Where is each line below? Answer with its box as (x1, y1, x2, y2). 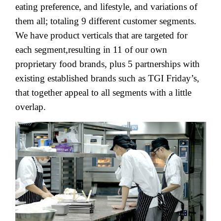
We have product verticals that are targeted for (15, 30, 187, 40)
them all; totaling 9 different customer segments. (15, 15, 196, 26)
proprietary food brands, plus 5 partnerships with (15, 58, 200, 69)
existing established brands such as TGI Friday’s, (15, 73, 199, 83)
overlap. (15, 101, 48, 112)
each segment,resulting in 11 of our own (15, 44, 167, 55)
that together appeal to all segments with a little (15, 87, 191, 98)
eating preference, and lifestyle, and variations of (15, 1, 197, 12)
